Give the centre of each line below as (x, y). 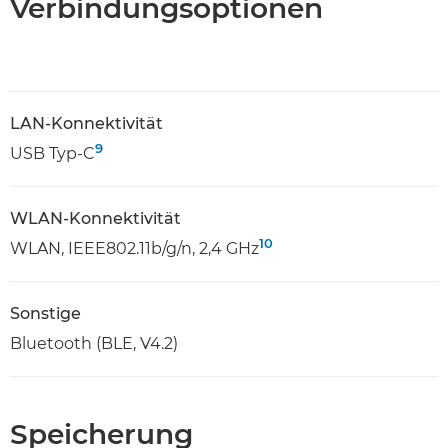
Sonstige (45, 313)
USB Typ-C (52, 153)
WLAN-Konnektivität (95, 218)
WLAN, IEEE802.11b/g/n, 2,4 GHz (134, 248)
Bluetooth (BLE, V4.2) (94, 343)
